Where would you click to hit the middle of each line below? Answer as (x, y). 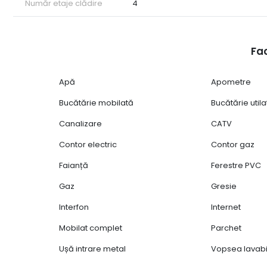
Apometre (231, 82)
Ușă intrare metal (93, 249)
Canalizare (81, 124)
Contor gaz (233, 145)
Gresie (224, 187)
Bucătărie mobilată (97, 103)
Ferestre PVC (236, 166)
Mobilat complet (91, 228)
